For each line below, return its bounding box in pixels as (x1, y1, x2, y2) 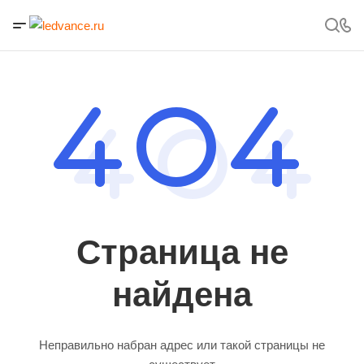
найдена (112, 275, 252, 314)
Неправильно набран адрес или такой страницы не (39, 338, 325, 352)
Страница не (76, 233, 288, 271)
